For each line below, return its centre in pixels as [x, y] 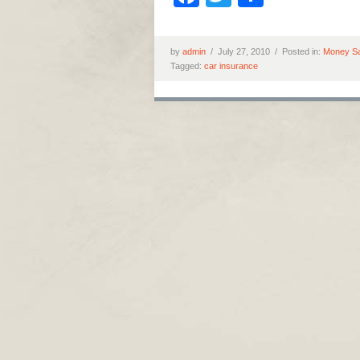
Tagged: [187, 66]
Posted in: [303, 51]
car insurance [231, 66]
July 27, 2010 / [250, 51]
